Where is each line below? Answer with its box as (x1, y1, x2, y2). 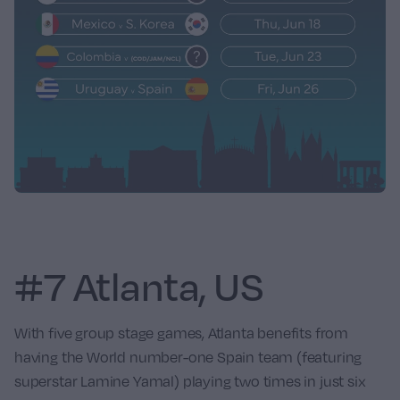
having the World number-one (14, 348, 217, 367)
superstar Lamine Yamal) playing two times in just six (14, 372, 366, 391)
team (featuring (254, 348, 362, 367)
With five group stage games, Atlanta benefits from (14, 324, 349, 343)
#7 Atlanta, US (14, 262, 264, 311)
